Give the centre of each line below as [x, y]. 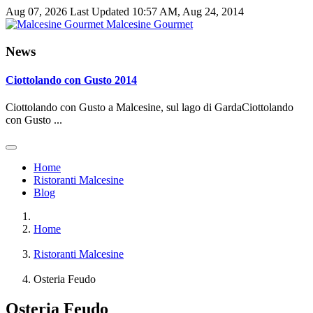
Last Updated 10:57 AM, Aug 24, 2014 [157, 12]
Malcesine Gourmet [150, 24]
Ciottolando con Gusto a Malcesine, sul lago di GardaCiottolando [150, 108]
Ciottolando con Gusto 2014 [71, 80]
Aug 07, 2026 [36, 12]
